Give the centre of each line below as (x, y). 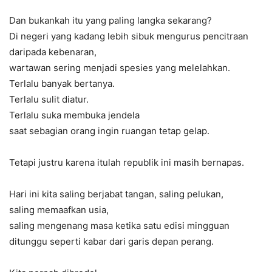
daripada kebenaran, (53, 52)
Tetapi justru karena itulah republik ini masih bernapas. (127, 162)
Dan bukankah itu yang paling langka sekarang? (110, 20)
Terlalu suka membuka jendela (74, 115)
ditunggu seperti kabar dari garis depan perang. (111, 241)
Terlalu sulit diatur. (49, 99)
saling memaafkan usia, (59, 209)
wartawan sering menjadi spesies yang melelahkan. (120, 67)
